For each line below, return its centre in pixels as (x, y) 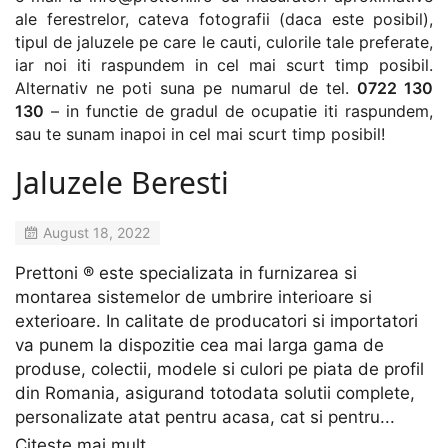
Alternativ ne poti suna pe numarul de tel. (186, 88)
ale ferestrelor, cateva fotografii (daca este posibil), (224, 19)
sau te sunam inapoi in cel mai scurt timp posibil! (200, 134)
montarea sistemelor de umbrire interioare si (193, 296)
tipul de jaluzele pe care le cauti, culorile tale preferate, (224, 42)
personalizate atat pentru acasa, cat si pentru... (205, 416)
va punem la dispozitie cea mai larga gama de (199, 344)
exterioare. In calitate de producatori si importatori (216, 320)
